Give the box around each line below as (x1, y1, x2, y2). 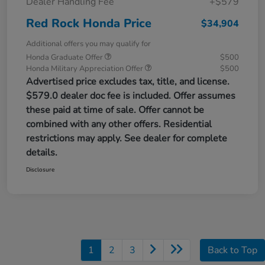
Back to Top (208, 243, 257, 257)
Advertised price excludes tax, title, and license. (26, 75, 230, 88)
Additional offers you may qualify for (26, 38, 151, 49)
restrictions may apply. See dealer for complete (26, 131, 227, 145)
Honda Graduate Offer (26, 51, 105, 63)
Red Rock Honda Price (26, 15, 151, 31)
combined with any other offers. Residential (26, 117, 212, 131)
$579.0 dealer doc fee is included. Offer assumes (26, 89, 235, 102)
